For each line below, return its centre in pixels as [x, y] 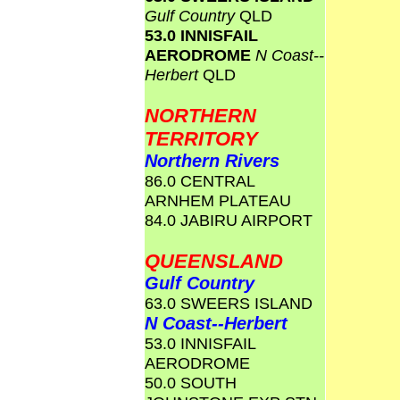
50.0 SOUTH [191, 383]
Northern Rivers [212, 161]
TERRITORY [201, 139]
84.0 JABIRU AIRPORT [229, 220]
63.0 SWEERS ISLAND [229, 303]
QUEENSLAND [214, 261]
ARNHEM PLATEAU [218, 200]
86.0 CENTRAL [200, 181]
